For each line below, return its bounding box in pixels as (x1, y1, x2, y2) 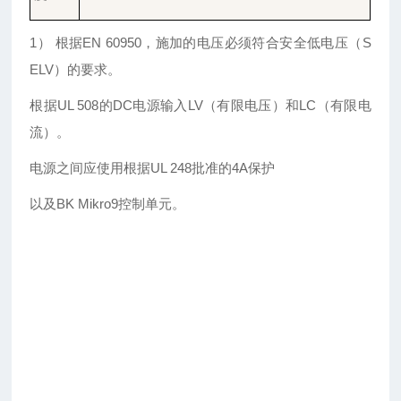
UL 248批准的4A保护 (150, 160, 276, 176)
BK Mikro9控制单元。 (56, 196, 186, 212)
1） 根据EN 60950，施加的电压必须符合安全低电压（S (30, 35, 371, 51)
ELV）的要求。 (30, 62, 122, 78)
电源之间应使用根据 (30, 160, 151, 176)
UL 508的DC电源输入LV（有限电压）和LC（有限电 (57, 98, 371, 114)
